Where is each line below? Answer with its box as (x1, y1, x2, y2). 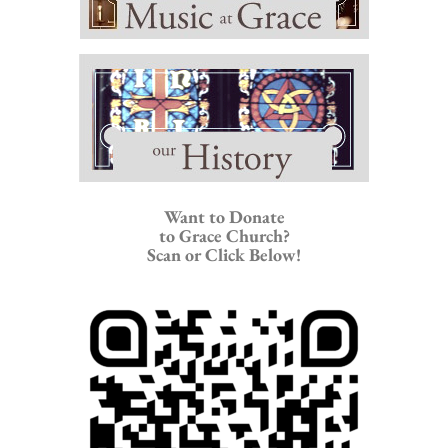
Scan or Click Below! (147, 242, 301, 266)
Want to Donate (163, 204, 285, 228)
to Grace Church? (158, 223, 290, 247)
